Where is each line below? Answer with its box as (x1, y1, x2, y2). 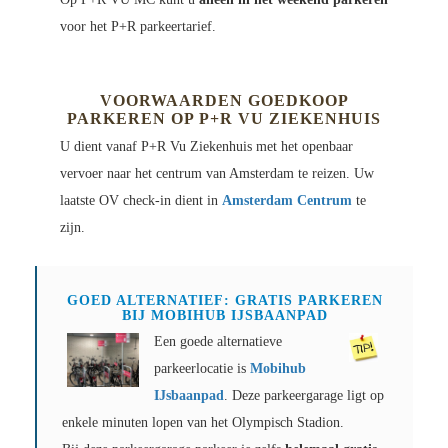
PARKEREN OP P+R (67, 110, 238, 128)
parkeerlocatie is (153, 361, 250, 377)
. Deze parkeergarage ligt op (223, 388, 384, 404)
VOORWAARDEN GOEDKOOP (99, 92, 349, 110)
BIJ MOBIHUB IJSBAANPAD (122, 308, 328, 324)
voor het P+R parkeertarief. (60, 19, 216, 35)
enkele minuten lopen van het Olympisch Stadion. (62, 415, 344, 431)
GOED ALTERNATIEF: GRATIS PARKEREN (67, 293, 383, 309)
